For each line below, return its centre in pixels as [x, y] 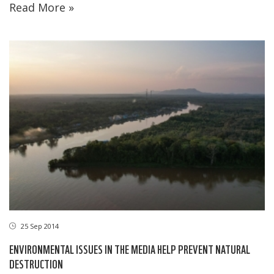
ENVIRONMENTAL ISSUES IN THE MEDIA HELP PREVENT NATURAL [130, 249]
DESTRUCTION [36, 264]
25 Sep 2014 [39, 226]
